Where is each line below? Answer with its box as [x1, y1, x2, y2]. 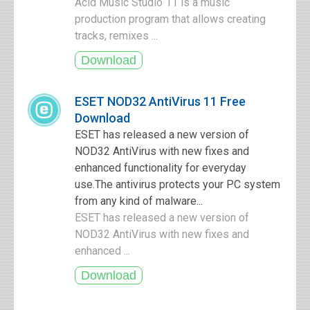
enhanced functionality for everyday [75, 161, 246, 174]
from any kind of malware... [75, 194, 203, 208]
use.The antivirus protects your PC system [75, 178, 280, 191]
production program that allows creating [75, 12, 266, 26]
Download [75, 111, 130, 125]
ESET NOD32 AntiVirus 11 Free [75, 94, 246, 109]
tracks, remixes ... [75, 29, 161, 42]
